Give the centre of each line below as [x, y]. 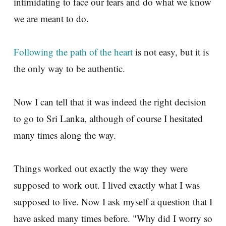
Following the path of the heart [73, 51]
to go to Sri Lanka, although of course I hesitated [108, 118]
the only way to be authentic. [69, 68]
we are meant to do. [51, 18]
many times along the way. [65, 135]
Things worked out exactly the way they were [101, 168]
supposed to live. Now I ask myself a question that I [113, 201]
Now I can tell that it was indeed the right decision [110, 101]
